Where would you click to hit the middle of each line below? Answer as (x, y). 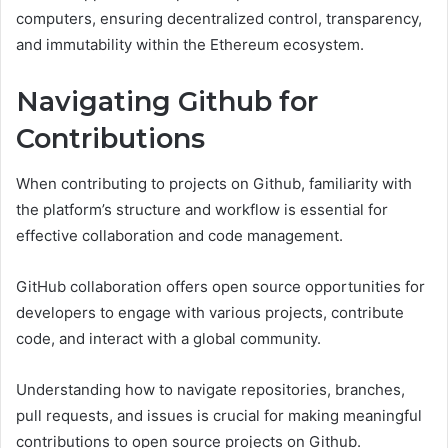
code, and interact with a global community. (168, 338)
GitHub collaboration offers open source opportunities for (220, 286)
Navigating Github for (167, 102)
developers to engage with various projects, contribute (210, 312)
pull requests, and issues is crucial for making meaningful (219, 415)
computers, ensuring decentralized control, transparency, (219, 19)
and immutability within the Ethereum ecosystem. (190, 45)
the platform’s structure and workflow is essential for (202, 209)
